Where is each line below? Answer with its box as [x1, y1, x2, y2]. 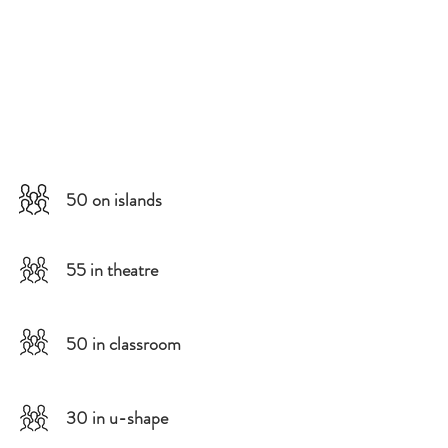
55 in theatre [66, 257, 158, 283]
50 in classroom [66, 331, 181, 357]
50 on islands [66, 187, 162, 213]
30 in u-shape [66, 405, 168, 431]
